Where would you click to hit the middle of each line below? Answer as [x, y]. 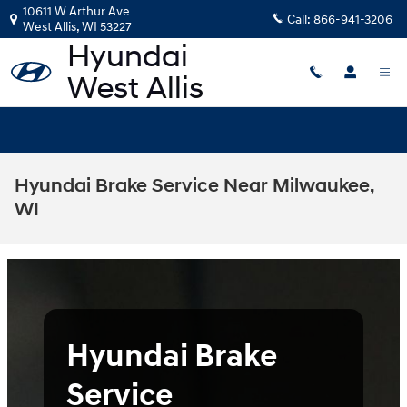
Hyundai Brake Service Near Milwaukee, [194, 186]
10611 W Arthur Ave [76, 11]
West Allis [50, 27]
